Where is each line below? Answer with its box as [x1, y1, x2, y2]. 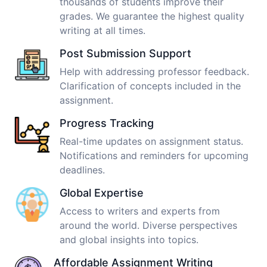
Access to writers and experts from [60, 205, 220, 218]
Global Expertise [60, 187, 144, 200]
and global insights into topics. [60, 234, 198, 246]
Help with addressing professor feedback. [60, 66, 249, 78]
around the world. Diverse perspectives [60, 219, 237, 232]
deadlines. [60, 164, 105, 176]
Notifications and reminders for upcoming [60, 150, 249, 162]
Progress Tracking [60, 117, 154, 130]
